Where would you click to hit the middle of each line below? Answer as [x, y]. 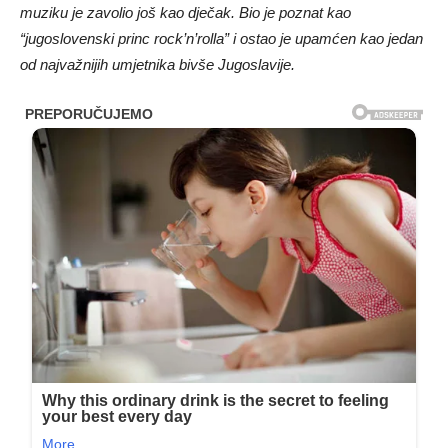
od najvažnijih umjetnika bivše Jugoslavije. [157, 64]
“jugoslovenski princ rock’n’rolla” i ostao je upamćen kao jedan [221, 38]
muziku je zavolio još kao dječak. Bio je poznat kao [185, 12]
